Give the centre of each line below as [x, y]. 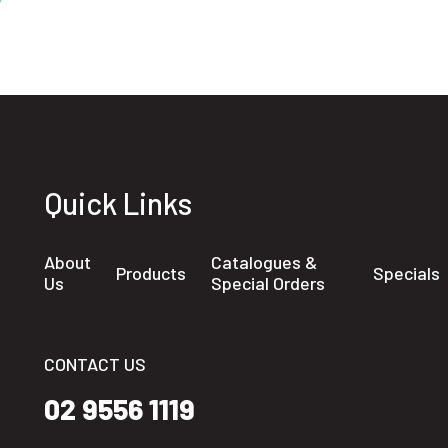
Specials [406, 272]
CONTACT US [95, 363]
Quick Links [118, 202]
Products [151, 272]
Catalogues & [264, 262]
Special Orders [268, 283]
